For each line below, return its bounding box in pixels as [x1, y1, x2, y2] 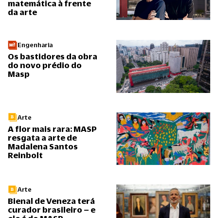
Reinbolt [8, 150, 43, 160]
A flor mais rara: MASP [8, 124, 97, 133]
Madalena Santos [8, 141, 78, 151]
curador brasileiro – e [8, 205, 95, 215]
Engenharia [18, 41, 53, 49]
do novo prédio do [8, 60, 82, 70]
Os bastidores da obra [8, 52, 97, 61]
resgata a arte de [8, 132, 77, 142]
